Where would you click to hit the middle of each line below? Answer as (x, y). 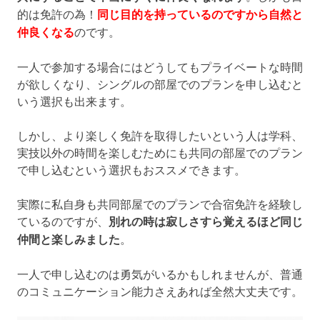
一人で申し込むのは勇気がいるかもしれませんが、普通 (160, 273)
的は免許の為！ (57, 13)
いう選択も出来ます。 (74, 100)
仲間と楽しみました (69, 239)
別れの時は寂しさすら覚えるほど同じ (206, 221)
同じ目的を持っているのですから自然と (200, 14)
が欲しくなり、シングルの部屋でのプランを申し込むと (160, 83)
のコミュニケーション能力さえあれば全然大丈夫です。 (160, 290)
